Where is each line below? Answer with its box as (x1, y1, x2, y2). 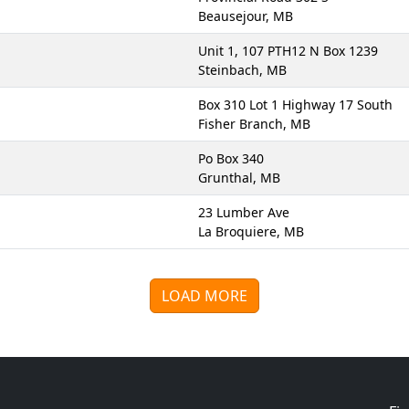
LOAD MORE (162, 286, 247, 306)
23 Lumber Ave (198, 204, 289, 221)
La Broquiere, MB (198, 223, 304, 240)
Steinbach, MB (198, 61, 287, 79)
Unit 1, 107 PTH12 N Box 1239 (198, 42, 378, 59)
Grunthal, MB (198, 169, 280, 186)
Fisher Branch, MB (198, 115, 310, 132)
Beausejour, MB (198, 7, 293, 25)
